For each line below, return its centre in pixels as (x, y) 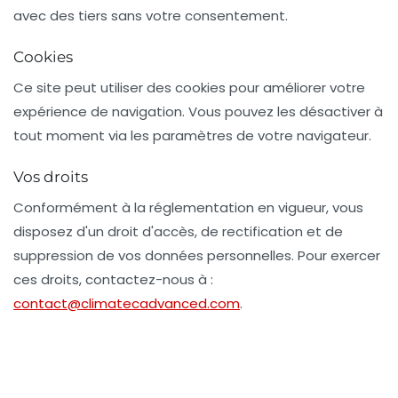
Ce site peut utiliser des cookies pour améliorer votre (189, 88)
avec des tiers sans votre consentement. (151, 16)
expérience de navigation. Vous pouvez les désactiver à (198, 111)
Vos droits (51, 177)
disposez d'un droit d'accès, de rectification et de (178, 231)
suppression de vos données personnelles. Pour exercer (197, 255)
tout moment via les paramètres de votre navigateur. (192, 135)
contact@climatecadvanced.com (127, 303)
